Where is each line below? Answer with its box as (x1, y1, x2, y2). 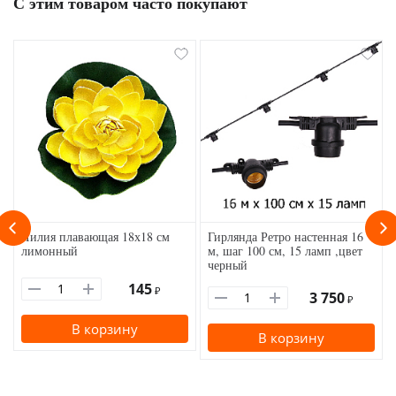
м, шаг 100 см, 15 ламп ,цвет (208, 242, 362, 260)
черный (208, 256, 247, 274)
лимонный (21, 242, 78, 260)
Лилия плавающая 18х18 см (21, 228, 170, 246)
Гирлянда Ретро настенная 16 (208, 228, 363, 246)
